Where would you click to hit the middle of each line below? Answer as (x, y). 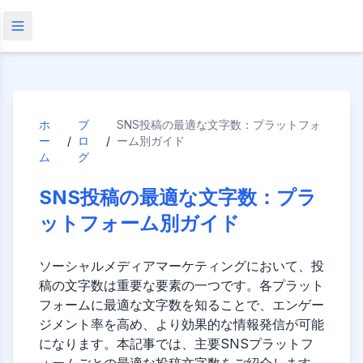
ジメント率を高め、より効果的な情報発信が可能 (181, 324)
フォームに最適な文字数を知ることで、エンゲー (181, 305)
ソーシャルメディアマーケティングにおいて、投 (181, 266)
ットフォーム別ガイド (139, 223)
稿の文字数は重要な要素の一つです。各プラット (181, 285)
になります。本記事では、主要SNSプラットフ (176, 344)
